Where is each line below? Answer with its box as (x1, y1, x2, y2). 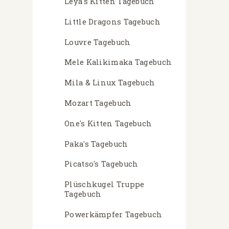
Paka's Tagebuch (64, 139, 128, 149)
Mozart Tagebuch (64, 98, 132, 108)
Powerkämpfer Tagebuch (64, 210, 163, 220)
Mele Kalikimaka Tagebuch (64, 57, 172, 67)
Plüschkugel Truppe (64, 179, 145, 190)
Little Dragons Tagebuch (64, 16, 161, 27)
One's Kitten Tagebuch (64, 118, 152, 128)
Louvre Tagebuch (64, 37, 131, 47)
